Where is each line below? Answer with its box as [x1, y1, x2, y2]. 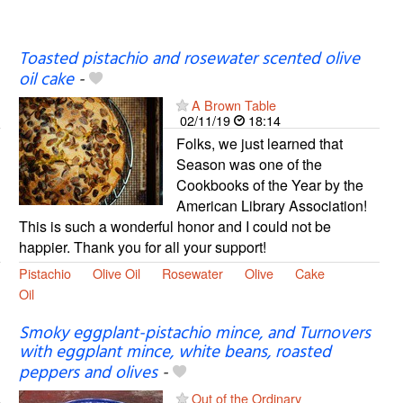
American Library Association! [175, 194, 367, 216]
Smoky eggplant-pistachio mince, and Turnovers [18, 320, 371, 348]
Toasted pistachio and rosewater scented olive [18, 45, 360, 73]
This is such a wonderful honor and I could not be [18, 215, 331, 237]
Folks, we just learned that [175, 132, 343, 154]
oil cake [18, 66, 74, 94]
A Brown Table [191, 94, 276, 114]
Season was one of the [175, 153, 322, 175]
